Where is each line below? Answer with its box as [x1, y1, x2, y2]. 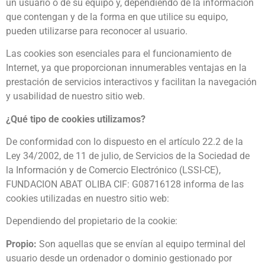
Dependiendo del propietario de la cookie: [6, 215, 177, 227]
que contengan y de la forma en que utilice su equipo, [6, 11, 228, 22]
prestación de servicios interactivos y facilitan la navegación [6, 76, 257, 88]
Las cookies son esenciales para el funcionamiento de [6, 48, 231, 60]
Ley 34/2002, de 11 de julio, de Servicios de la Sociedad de [6, 150, 250, 161]
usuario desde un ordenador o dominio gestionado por [6, 252, 232, 264]
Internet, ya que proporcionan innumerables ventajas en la [6, 62, 247, 74]
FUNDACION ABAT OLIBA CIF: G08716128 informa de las [6, 178, 244, 190]
